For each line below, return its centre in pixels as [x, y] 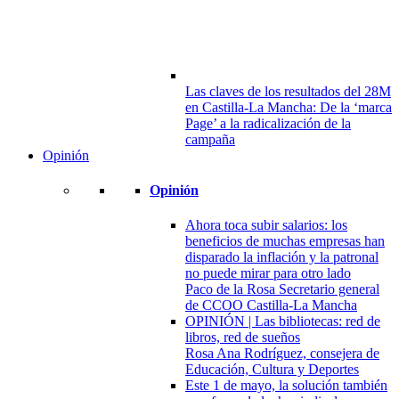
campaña [210, 139]
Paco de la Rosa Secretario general [282, 289]
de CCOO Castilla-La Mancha [271, 305]
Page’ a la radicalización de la [268, 123]
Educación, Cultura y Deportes [272, 370]
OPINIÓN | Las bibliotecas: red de [283, 322]
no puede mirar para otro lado [268, 273]
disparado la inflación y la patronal [282, 257]
